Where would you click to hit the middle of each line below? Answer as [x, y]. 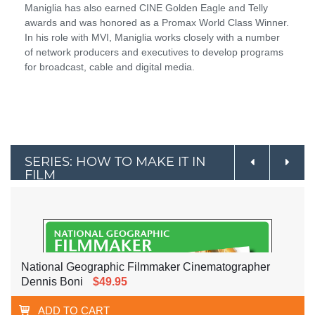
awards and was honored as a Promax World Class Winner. [157, 22]
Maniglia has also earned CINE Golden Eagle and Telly [146, 7]
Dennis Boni [52, 281]
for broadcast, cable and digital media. [110, 66]
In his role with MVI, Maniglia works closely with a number [152, 37]
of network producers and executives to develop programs [154, 52]
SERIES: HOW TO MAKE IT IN [115, 161]
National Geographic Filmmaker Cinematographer [146, 266]
